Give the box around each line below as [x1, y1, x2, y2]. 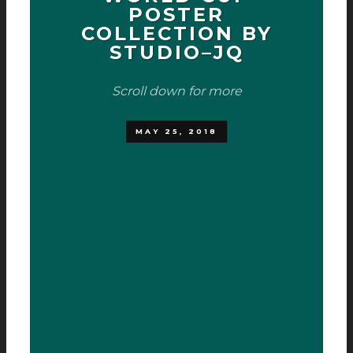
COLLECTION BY [80, 22, 273, 45]
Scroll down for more [111, 84, 242, 98]
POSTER [128, 3, 225, 26]
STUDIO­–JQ [109, 41, 244, 64]
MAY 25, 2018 [136, 127, 217, 136]
